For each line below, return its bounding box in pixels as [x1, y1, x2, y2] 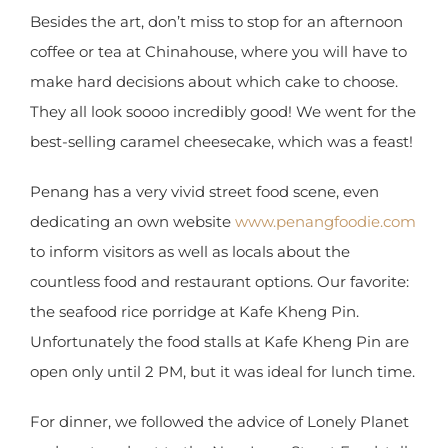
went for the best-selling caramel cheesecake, [30, 151, 369, 171]
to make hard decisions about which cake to [30, 91, 358, 111]
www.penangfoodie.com [30, 291, 211, 311]
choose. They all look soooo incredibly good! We [30, 121, 380, 141]
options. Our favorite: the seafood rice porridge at [30, 351, 393, 371]
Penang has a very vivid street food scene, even [30, 231, 379, 251]
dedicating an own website [30, 261, 231, 281]
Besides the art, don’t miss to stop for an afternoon [30, 31, 403, 51]
